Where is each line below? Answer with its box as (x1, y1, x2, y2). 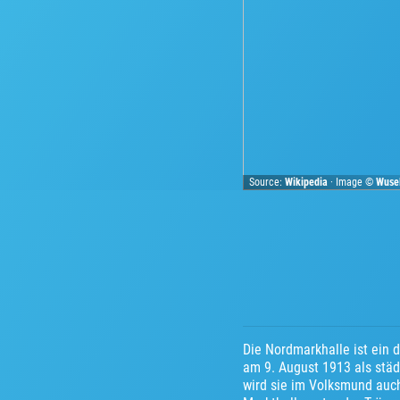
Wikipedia (285, 175, 329, 188)
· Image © (328, 175, 377, 188)
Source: (249, 175, 286, 188)
